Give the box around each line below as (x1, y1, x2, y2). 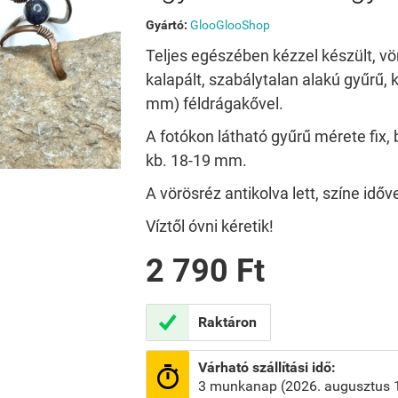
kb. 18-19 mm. (145, 151, 247, 170)
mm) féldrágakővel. (145, 94, 283, 113)
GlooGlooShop (189, 18, 270, 32)
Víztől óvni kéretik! (145, 217, 274, 235)
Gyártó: (145, 18, 190, 32)
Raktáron (197, 314, 257, 330)
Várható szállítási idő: (197, 359, 336, 376)
